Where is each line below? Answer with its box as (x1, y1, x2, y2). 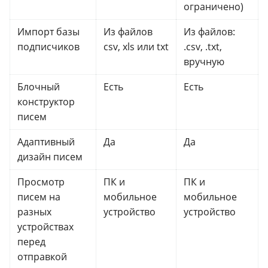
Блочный (17, 80, 60, 94)
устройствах (17, 220, 74, 234)
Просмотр (17, 175, 65, 189)
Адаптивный (17, 135, 75, 149)
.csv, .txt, (184, 40, 222, 54)
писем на (17, 190, 60, 204)
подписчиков (17, 40, 80, 54)
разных (17, 205, 51, 219)
